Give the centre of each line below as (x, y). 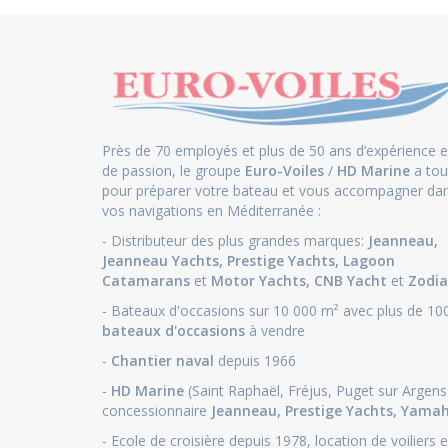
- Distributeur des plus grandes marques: (235, 240)
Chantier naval (162, 360)
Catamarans (146, 280)
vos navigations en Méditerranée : (211, 210)
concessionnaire (156, 410)
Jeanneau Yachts (160, 260)
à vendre (275, 330)
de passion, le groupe (173, 170)
